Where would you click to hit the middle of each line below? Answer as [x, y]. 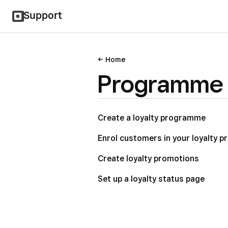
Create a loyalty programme [152, 118]
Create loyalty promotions [148, 159]
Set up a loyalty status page [151, 179]
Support [43, 15]
